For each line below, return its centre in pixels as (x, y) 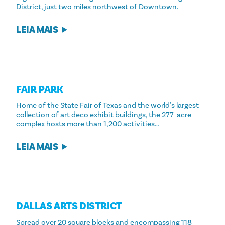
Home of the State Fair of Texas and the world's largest (107, 106)
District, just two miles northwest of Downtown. (97, 7)
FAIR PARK (40, 90)
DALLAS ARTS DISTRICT (69, 207)
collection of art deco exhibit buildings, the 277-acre (104, 115)
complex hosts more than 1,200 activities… (88, 124)
